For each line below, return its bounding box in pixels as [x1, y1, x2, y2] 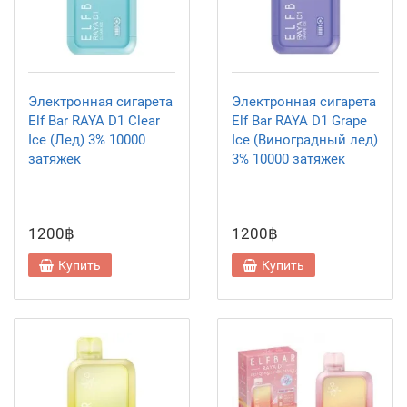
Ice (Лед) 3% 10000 [28, 132, 145, 148]
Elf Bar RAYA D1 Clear [28, 113, 160, 129]
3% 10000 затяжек [232, 151, 345, 167]
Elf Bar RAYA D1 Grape [232, 113, 367, 129]
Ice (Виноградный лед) [232, 132, 378, 148]
